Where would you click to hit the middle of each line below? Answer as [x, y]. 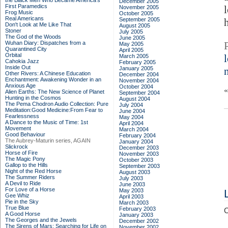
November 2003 [139, 154]
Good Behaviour [25, 134]
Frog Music [19, 12]
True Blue [17, 208]
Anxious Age [20, 85]
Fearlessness [22, 116]
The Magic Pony [25, 159]
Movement [18, 128]
